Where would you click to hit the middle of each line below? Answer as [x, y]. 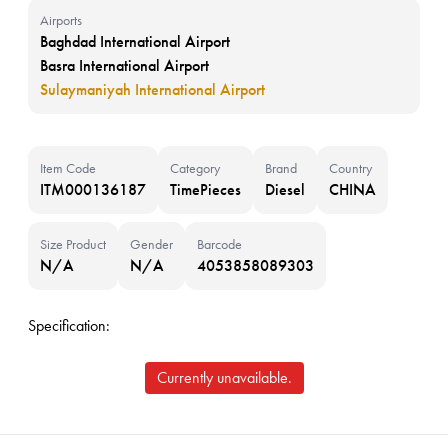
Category [195, 168]
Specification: [69, 325]
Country [350, 168]
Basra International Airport [124, 65]
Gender [151, 244]
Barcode [219, 244]
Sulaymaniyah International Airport [152, 89]
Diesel [285, 189]
